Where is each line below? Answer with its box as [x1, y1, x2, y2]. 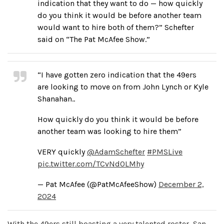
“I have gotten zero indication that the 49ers [37, 70, 196, 79]
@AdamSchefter [87, 147, 145, 156]
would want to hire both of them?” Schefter [37, 22, 194, 32]
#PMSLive [147, 147, 182, 156]
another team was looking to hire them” [37, 126, 181, 136]
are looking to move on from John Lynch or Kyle [37, 82, 208, 91]
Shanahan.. [37, 94, 75, 103]
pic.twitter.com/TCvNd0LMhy [37, 159, 144, 168]
